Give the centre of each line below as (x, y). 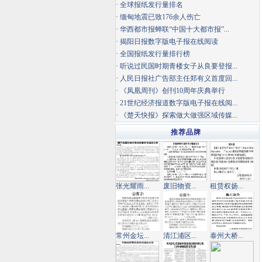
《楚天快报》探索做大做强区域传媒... (179, 115)
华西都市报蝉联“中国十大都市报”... (175, 29)
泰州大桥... (227, 236)
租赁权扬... (227, 186)
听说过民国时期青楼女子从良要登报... (179, 66)
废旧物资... (180, 186)
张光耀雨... (132, 186)
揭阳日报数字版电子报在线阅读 (169, 42)
